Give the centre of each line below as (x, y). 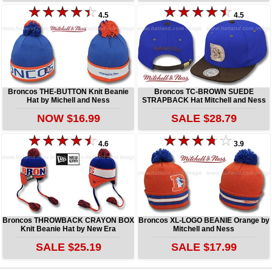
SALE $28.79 (204, 118)
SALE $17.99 (204, 247)
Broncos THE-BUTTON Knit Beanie (68, 91)
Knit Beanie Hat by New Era (68, 229)
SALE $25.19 (68, 247)
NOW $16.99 (68, 118)
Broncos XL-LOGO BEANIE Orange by (204, 220)
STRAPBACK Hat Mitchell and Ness (204, 100)
